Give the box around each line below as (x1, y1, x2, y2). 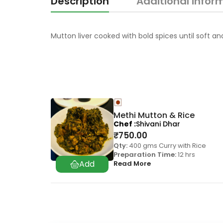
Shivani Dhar (136, 119, 180, 129)
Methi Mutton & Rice (113, 110, 195, 121)
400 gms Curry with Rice (127, 141, 206, 151)
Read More (113, 159, 151, 169)
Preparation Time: (113, 150, 176, 160)
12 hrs (176, 150, 195, 160)
